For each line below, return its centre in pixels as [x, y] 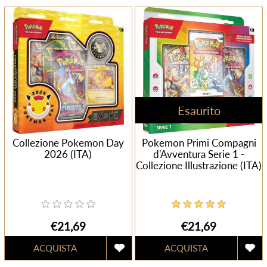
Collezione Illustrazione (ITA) [199, 165]
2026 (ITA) [68, 154]
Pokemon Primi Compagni [199, 142]
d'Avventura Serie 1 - [199, 154]
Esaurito [199, 111]
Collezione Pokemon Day [68, 142]
